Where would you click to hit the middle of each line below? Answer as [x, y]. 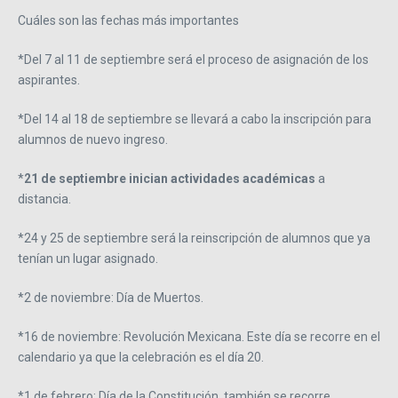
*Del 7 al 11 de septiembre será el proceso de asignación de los [193, 60]
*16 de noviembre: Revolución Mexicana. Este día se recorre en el [199, 337]
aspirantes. [49, 80]
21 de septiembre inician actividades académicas [171, 179]
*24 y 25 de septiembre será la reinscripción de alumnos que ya [194, 239]
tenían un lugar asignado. [88, 259]
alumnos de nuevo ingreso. [94, 140]
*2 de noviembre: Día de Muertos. [113, 298]
